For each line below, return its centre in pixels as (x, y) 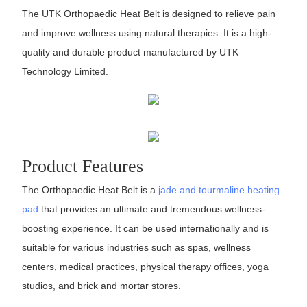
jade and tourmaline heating (219, 190)
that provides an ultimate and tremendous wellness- (151, 209)
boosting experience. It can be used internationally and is (145, 229)
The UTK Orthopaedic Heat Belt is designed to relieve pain (148, 14)
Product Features (82, 166)
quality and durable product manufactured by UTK (130, 52)
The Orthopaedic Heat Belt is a (90, 190)
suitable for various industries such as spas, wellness (136, 248)
